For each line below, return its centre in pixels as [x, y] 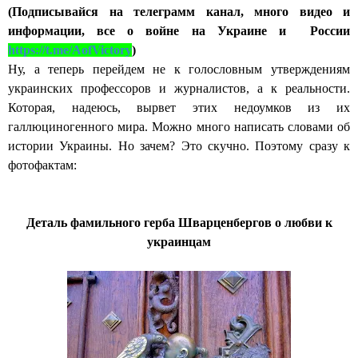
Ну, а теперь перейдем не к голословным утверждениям [179, 70]
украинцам [179, 242]
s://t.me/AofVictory [81, 50]
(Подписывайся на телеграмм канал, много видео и [179, 12]
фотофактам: [42, 165]
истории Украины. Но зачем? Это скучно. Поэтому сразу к [179, 146]
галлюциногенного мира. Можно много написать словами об [179, 127]
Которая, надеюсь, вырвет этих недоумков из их [179, 108]
